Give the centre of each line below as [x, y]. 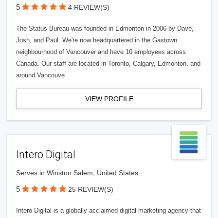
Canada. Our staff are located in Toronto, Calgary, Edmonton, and [108, 64]
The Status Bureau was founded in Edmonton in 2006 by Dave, [105, 28]
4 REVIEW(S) [89, 7]
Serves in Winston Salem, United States [77, 173]
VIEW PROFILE [109, 99]
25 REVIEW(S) [91, 189]
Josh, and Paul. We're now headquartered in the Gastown [97, 40]
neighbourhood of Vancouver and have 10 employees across [101, 52]
